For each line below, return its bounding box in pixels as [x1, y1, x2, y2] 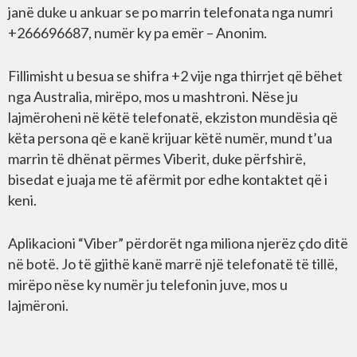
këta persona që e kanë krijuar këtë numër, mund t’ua [8, 129, 332, 147]
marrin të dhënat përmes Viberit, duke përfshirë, [8, 150, 306, 167]
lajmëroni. [8, 296, 69, 314]
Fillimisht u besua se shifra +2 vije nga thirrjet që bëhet [8, 67, 343, 84]
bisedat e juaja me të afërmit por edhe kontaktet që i [8, 171, 328, 188]
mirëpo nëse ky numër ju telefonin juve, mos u [8, 276, 288, 293]
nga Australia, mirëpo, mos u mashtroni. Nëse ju [8, 88, 298, 105]
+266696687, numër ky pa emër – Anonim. [8, 24, 267, 41]
